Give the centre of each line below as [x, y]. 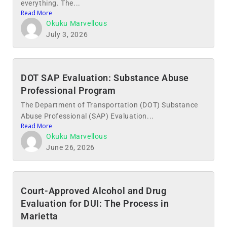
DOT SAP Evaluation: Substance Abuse [105, 78]
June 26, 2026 [70, 147]
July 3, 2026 [67, 34]
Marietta [40, 216]
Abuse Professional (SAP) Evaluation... [87, 116]
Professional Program [69, 90]
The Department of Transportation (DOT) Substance [109, 105]
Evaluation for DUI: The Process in [95, 203]
